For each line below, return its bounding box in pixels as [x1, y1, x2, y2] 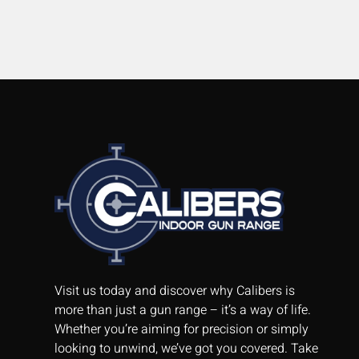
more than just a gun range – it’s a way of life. [54, 300, 311, 320]
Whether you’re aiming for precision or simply [54, 319, 309, 339]
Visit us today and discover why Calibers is [54, 280, 295, 301]
